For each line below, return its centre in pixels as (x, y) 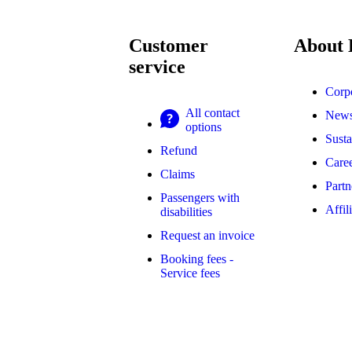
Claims (178, 174)
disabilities (186, 211)
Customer (169, 45)
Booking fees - (197, 258)
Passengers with (200, 197)
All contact (213, 112)
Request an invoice (207, 235)
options (203, 126)
